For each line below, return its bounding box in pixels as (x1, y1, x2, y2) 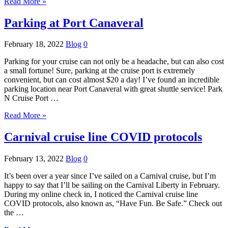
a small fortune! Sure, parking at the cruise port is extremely (4, 66, 195, 75)
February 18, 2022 (4, 40, 64, 49)
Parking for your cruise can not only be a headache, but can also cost (4, 57, 224, 66)
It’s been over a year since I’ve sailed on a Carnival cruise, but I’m (4, 172, 216, 181)
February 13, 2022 (4, 154, 64, 163)
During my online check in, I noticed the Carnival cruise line (4, 190, 198, 199)
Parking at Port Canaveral (4, 16, 144, 30)
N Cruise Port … (4, 94, 59, 103)
